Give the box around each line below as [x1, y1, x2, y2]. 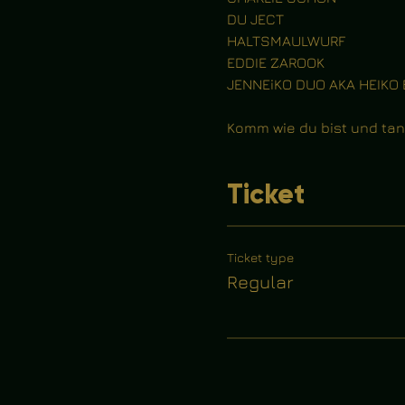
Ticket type [226, 250, 294, 265]
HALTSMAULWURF [226, 33, 345, 49]
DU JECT [226, 11, 284, 27]
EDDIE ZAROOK [226, 54, 325, 71]
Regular [226, 271, 294, 292]
